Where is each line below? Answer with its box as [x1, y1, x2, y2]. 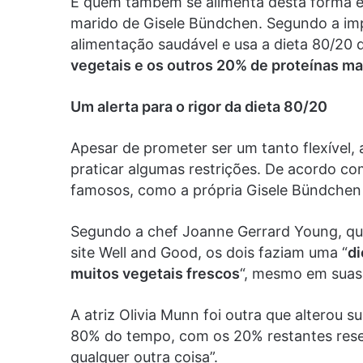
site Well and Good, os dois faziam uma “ [70, 243, 348, 261]
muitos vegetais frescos [70, 264, 240, 282]
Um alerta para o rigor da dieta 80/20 [70, 97, 327, 115]
